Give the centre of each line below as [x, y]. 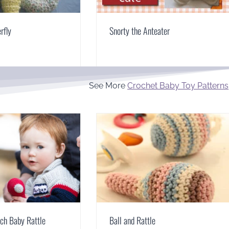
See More [108, 85]
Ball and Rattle [132, 220]
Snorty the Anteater [139, 30]
